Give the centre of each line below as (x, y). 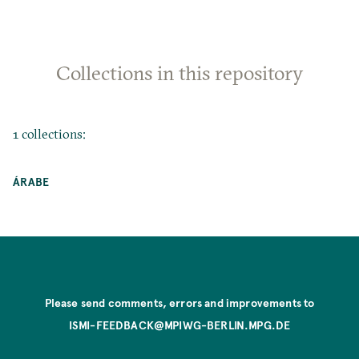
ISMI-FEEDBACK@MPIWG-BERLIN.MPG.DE (179, 325)
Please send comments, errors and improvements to (179, 302)
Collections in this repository (179, 73)
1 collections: (50, 133)
